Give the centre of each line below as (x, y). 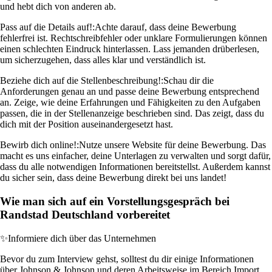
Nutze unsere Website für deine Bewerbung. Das (172, 145)
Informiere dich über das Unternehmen (82, 238)
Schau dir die (189, 81)
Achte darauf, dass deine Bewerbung (165, 27)
